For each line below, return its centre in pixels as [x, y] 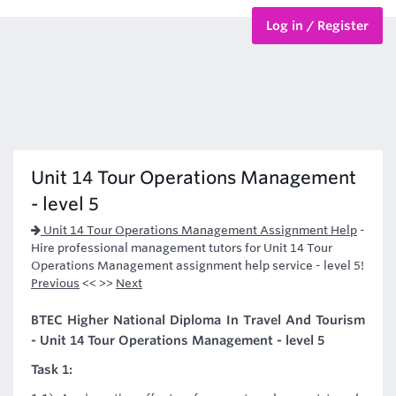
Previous [55, 283]
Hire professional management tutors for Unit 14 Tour [182, 248]
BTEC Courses [52, 42]
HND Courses [51, 89]
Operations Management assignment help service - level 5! [198, 266]
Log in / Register [317, 26]
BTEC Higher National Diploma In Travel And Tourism [198, 320]
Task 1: [52, 369]
